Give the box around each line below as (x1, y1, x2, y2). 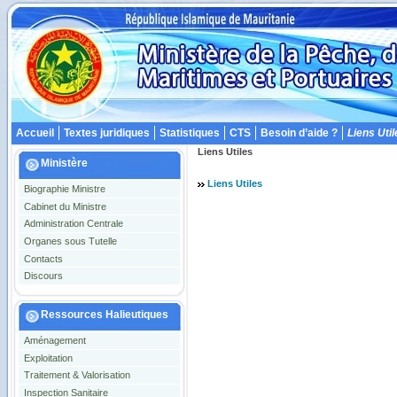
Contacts (23, 253, 63, 264)
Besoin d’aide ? (261, 127, 338, 139)
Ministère (41, 157, 88, 169)
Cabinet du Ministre (23, 200, 106, 212)
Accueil (16, 127, 54, 139)
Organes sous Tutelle (23, 236, 117, 247)
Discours (23, 270, 63, 282)
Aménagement (23, 335, 86, 346)
